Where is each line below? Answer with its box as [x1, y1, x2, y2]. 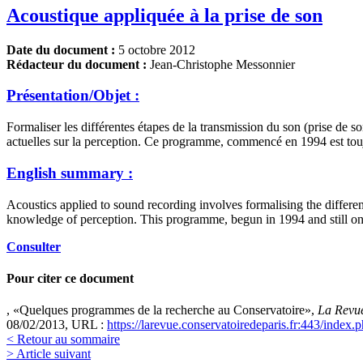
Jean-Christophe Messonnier [147, 57, 295, 71]
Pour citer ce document [6, 271, 134, 285]
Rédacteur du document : [6, 57, 147, 71]
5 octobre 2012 [118, 42, 195, 57]
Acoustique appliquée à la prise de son [6, 4, 322, 26]
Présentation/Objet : [6, 87, 139, 105]
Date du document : [6, 42, 118, 57]
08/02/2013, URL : [6, 318, 107, 332]
